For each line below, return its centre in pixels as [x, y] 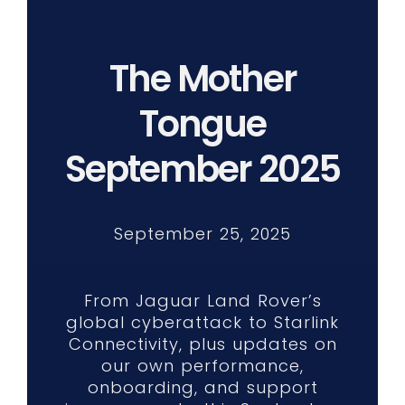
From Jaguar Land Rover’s [202, 301]
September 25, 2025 [202, 234]
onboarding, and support [202, 388]
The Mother [202, 79]
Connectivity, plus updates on [202, 344]
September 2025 [202, 170]
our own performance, [202, 366]
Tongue [202, 124]
